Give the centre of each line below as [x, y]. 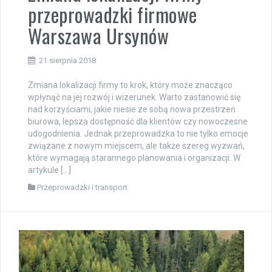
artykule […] [49, 170]
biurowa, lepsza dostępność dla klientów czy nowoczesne [138, 121]
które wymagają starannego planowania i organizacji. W [134, 158]
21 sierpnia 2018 [67, 60]
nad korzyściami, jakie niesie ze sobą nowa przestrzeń [132, 109]
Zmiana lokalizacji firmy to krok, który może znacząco [130, 85]
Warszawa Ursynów [98, 35]
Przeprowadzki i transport [82, 187]
